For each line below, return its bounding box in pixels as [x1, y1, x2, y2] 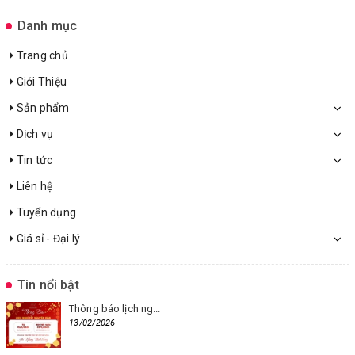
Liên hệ [13, 179, 53, 193]
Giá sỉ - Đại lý [13, 231, 81, 245]
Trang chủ [13, 48, 68, 62]
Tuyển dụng [13, 205, 76, 219]
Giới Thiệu [13, 74, 67, 88]
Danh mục [17, 17, 78, 33]
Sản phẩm [13, 101, 70, 114]
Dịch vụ [13, 127, 54, 140]
